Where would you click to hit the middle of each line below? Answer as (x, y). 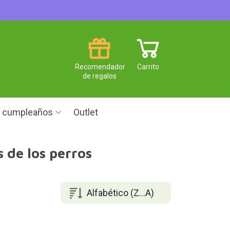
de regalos (99, 76)
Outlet (86, 112)
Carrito (148, 66)
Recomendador (100, 66)
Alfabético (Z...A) (120, 193)
